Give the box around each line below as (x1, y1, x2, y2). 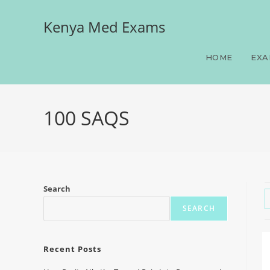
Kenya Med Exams (43, 17, 165, 37)
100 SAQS (43, 105, 130, 131)
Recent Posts (43, 243, 101, 254)
